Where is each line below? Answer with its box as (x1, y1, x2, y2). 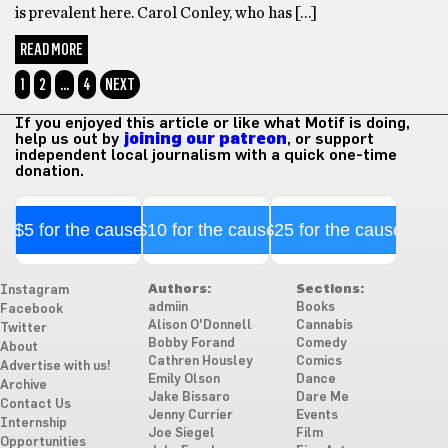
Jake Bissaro (147, 391, 230, 405)
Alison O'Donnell (147, 319, 252, 333)
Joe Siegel (147, 427, 215, 441)
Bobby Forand (147, 337, 235, 351)
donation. (15, 163, 84, 180)
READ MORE (20, 40, 83, 60)
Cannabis (295, 319, 353, 333)
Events (295, 409, 338, 423)
